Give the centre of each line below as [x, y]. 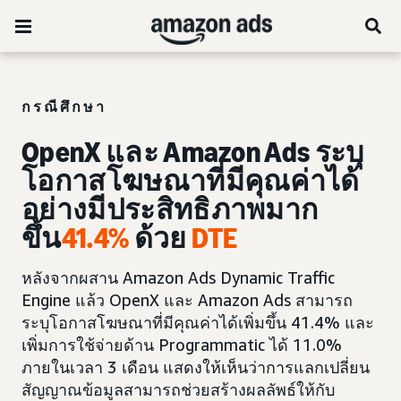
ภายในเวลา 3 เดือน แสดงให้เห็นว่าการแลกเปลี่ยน [196, 367]
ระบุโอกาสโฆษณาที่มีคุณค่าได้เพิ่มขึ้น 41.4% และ [198, 322]
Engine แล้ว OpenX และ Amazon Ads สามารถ [187, 300]
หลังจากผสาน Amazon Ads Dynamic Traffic [178, 277]
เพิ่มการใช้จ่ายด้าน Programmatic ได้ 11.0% [182, 345]
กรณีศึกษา [64, 107]
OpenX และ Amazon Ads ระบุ [193, 152]
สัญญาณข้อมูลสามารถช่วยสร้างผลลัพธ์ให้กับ [178, 389]
